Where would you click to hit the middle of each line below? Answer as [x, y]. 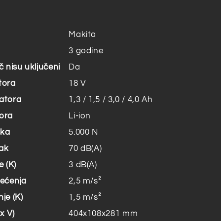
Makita [83, 34]
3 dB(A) [83, 165]
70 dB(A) [85, 148]
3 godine [86, 51]
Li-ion [80, 116]
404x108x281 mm [103, 213]
